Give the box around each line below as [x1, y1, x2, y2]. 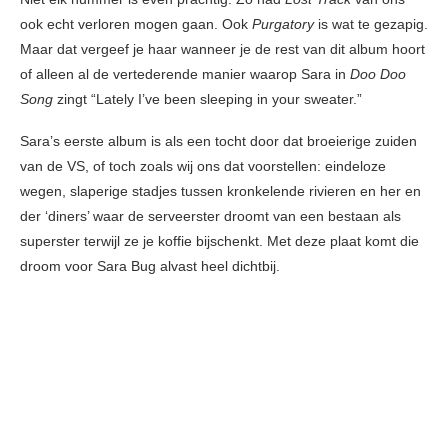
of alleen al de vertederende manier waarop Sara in [20, 66, 350, 83]
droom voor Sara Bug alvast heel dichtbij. [20, 258, 280, 275]
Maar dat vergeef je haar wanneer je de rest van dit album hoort [20, 41, 425, 58]
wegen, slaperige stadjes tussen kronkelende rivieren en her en [20, 183, 421, 200]
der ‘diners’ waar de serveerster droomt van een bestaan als [20, 208, 401, 225]
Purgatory [252, 16, 314, 33]
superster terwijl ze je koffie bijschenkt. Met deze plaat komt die [20, 233, 419, 250]
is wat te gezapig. [314, 16, 428, 33]
